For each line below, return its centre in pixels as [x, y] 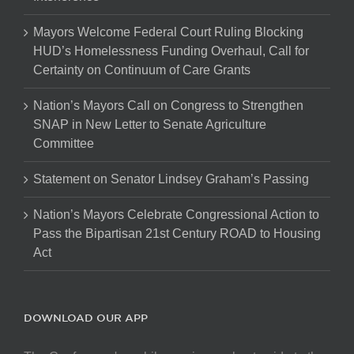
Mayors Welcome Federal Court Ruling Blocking [168, 32]
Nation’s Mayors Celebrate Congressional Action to [176, 215]
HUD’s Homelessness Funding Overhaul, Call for [171, 51]
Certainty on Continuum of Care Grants [142, 70]
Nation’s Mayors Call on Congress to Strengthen [168, 105]
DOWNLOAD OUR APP [86, 318]
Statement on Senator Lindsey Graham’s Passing [171, 179]
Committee [64, 143]
